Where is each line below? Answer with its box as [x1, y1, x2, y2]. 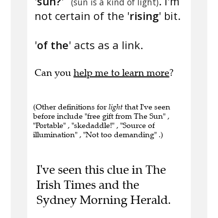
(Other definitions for [33, 102, 109, 112]
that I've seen [123, 102, 170, 112]
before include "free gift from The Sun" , [33, 111, 169, 121]
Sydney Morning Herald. [36, 192, 171, 208]
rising [129, 8, 159, 23]
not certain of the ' [35, 8, 129, 23]
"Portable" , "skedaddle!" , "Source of [33, 121, 155, 130]
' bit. [159, 8, 181, 23]
